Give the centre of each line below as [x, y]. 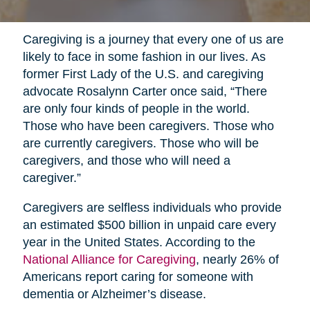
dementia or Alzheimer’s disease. [114, 294]
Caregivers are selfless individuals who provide [152, 207]
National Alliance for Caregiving [109, 259]
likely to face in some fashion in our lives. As [144, 56]
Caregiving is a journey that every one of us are [153, 39]
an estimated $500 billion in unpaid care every [149, 225]
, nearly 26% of [237, 259]
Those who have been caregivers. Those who [148, 126]
